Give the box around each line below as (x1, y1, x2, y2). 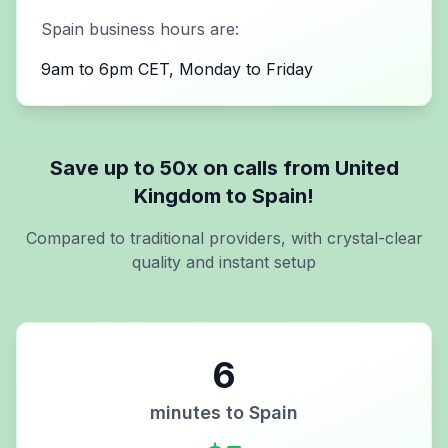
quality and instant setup (132, 251, 316, 272)
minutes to (150, 401, 249, 423)
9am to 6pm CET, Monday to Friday (41, 58, 313, 79)
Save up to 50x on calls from (49, 155, 335, 180)
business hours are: (84, 18, 239, 39)
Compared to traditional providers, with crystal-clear (25, 227, 423, 248)
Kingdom (134, 183, 221, 208)
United (334, 155, 399, 180)
